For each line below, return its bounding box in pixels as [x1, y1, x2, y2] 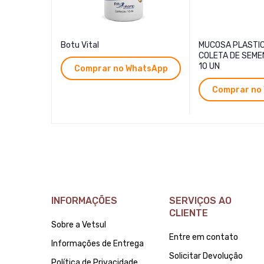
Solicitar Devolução [169, 251, 243, 262]
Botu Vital [61, 40, 99, 51]
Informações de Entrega [51, 239, 144, 249]
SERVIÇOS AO [169, 195, 232, 207]
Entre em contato [169, 232, 238, 243]
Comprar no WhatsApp [74, 63, 168, 74]
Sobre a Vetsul [51, 220, 106, 230]
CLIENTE [169, 207, 208, 219]
